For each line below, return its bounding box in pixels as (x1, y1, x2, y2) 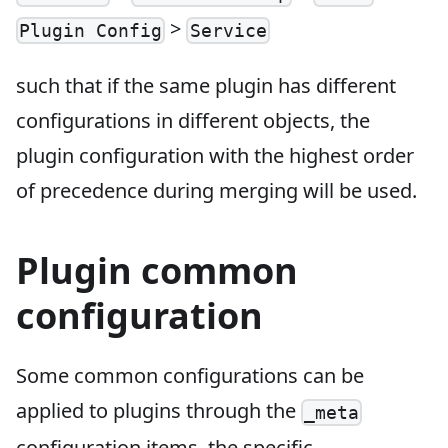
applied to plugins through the (16, 396, 301, 424)
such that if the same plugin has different (16, 71, 396, 99)
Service (189, 19, 267, 41)
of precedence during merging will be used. (16, 176, 417, 204)
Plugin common (16, 245, 298, 295)
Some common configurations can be (16, 361, 364, 389)
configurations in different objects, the (16, 106, 370, 134)
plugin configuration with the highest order (16, 141, 414, 169)
